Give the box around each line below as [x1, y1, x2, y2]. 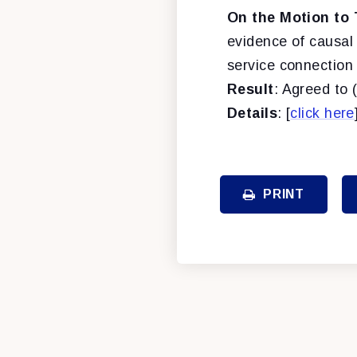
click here [290, 104, 355, 121]
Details [227, 104, 278, 121]
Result [227, 80, 274, 97]
